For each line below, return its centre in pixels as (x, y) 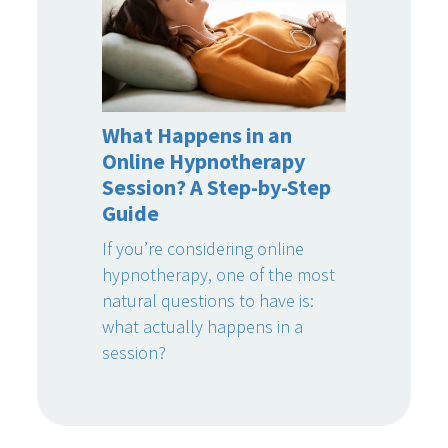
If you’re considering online (203, 248)
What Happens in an (197, 134)
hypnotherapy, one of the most (219, 274)
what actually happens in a (203, 326)
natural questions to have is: (208, 300)
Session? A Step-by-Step (217, 186)
